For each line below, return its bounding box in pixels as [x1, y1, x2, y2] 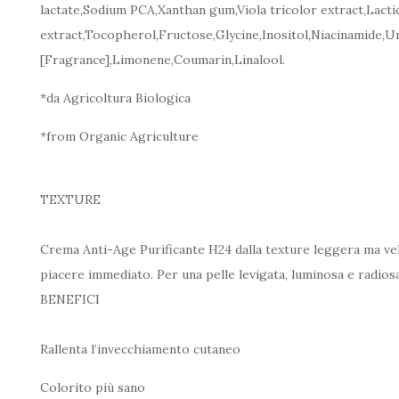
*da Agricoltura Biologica [40, 90, 191, 107]
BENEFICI [40, 291, 100, 308]
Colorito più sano [40, 379, 145, 396]
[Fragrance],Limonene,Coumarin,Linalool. [40, 52, 285, 69]
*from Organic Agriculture [40, 128, 199, 145]
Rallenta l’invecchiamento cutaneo [40, 341, 240, 358]
